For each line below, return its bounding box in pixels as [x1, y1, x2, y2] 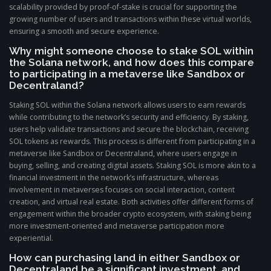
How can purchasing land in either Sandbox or [9, 252, 240, 264]
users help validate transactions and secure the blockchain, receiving [9, 124, 249, 135]
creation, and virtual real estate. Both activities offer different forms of [9, 197, 253, 207]
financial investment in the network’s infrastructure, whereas [9, 172, 218, 183]
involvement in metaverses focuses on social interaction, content [9, 184, 235, 195]
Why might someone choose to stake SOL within [9, 45, 253, 57]
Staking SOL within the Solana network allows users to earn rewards [9, 100, 246, 111]
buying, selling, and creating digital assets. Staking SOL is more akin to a [9, 160, 256, 171]
